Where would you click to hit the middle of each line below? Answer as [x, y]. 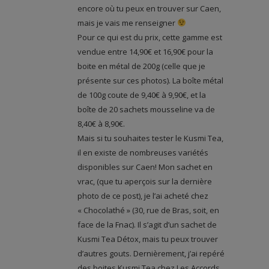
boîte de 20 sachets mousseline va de [146, 109]
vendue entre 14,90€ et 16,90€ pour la [145, 51]
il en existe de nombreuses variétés [143, 152]
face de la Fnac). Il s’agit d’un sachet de [147, 224]
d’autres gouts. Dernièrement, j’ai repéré [151, 253]
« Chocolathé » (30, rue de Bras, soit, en [148, 210]
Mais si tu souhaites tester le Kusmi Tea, [150, 138]
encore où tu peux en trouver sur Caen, [149, 8]
